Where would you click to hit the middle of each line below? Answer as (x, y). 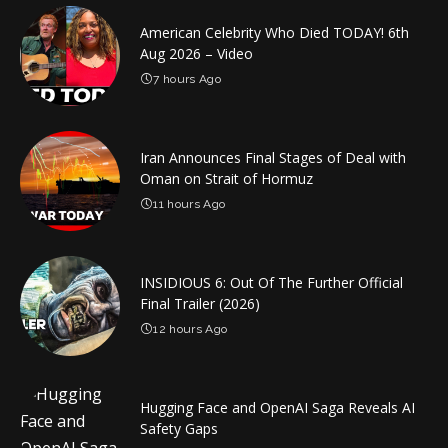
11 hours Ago (189, 204)
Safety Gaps (179, 428)
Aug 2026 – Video (196, 53)
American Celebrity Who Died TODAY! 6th (274, 32)
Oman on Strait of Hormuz (226, 178)
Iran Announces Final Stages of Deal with (273, 157)
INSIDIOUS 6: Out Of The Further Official (271, 282)
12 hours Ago (190, 329)
